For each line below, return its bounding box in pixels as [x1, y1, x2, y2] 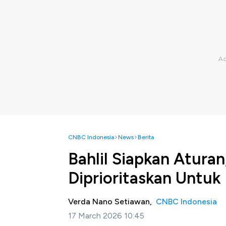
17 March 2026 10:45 [68, 211, 144, 220]
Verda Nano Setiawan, [68, 197, 156, 206]
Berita [138, 134, 154, 141]
